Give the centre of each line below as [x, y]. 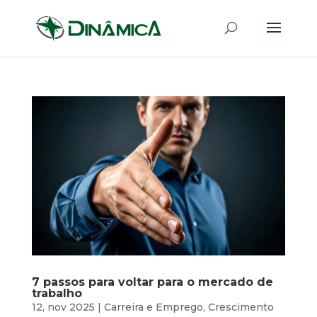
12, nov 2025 [63, 307]
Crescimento [241, 307]
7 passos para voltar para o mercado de [152, 282]
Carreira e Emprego [153, 307]
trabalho [57, 294]
